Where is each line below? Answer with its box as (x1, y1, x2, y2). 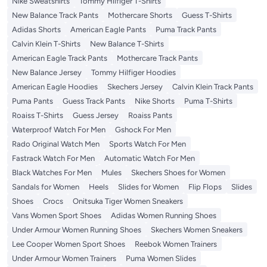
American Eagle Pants (70, 25, 146, 35)
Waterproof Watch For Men (12, 125, 105, 135)
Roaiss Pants (128, 111, 172, 120)
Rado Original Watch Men (12, 139, 100, 149)
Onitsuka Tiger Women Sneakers (73, 197, 183, 206)
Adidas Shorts (12, 25, 61, 35)
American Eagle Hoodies (12, 82, 98, 92)
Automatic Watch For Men (104, 154, 195, 163)
